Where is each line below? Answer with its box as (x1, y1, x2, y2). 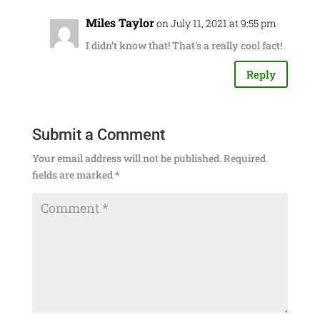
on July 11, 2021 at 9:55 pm (156, 16, 276, 30)
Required (223, 151, 266, 165)
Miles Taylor (85, 15, 154, 30)
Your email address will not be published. (31, 151, 221, 165)
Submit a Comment (31, 126, 165, 144)
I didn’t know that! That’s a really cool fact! (85, 39, 282, 52)
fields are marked (31, 168, 115, 181)
